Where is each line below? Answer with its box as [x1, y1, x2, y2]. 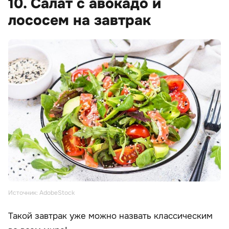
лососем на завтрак [8, 11, 151, 30]
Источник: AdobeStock [8, 188, 75, 197]
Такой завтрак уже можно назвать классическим [8, 210, 213, 221]
